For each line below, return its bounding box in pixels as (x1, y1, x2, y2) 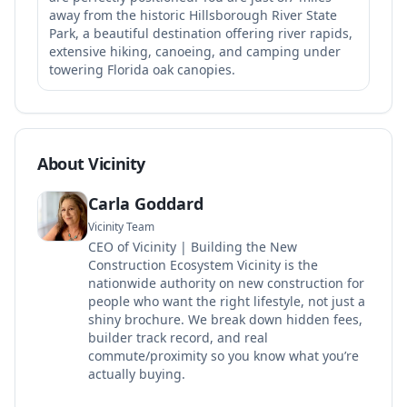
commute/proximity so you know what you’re (88, 347, 359, 364)
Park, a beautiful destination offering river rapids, (49, 25, 352, 42)
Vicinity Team (88, 219, 154, 234)
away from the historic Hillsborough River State (49, 6, 337, 24)
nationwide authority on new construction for (88, 274, 364, 292)
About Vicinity (37, 153, 145, 174)
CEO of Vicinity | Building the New (88, 238, 297, 255)
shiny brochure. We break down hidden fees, (88, 311, 362, 328)
